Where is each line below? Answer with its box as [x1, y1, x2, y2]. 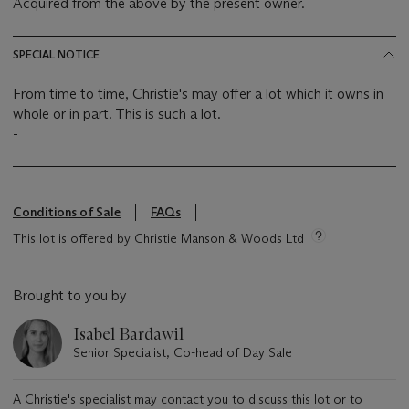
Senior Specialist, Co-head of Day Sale [73, 343, 292, 361]
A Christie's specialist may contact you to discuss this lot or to [13, 390, 362, 407]
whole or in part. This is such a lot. [13, 104, 221, 122]
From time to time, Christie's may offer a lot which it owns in [13, 84, 383, 102]
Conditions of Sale [13, 203, 121, 220]
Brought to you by [13, 286, 127, 304]
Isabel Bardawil [73, 323, 184, 344]
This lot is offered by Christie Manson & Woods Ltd [13, 229, 304, 246]
